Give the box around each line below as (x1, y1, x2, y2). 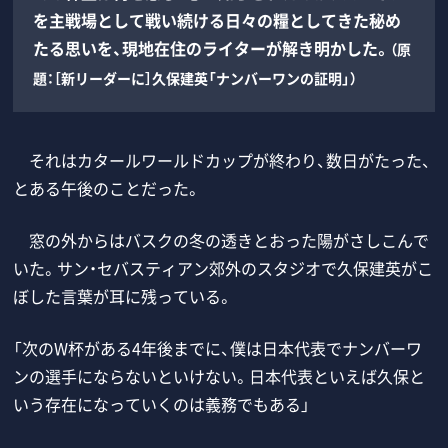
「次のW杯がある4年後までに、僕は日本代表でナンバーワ (13, 335, 423, 360)
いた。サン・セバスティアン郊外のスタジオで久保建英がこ (13, 255, 434, 280)
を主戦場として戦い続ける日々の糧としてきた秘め (33, 7, 402, 32)
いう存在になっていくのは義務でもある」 (13, 391, 311, 416)
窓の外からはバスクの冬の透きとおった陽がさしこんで (13, 227, 430, 252)
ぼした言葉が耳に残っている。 (13, 283, 234, 308)
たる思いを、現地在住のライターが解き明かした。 (33, 35, 391, 60)
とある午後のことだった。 (13, 175, 202, 200)
